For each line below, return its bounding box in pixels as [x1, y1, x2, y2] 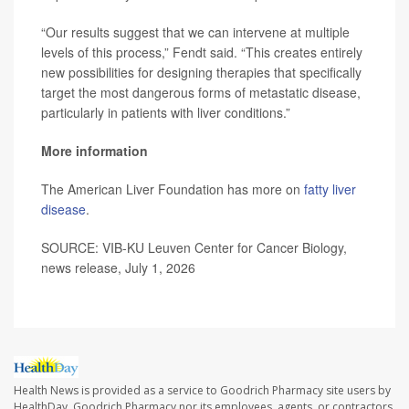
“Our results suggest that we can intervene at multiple [41, 23, 350, 42]
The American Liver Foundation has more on [41, 180, 304, 199]
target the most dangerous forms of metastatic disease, [41, 83, 361, 102]
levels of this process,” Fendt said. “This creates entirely [41, 43, 362, 62]
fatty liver [304, 180, 356, 199]
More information [41, 142, 148, 161]
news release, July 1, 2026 [41, 258, 195, 278]
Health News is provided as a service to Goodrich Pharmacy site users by [14, 383, 391, 399]
